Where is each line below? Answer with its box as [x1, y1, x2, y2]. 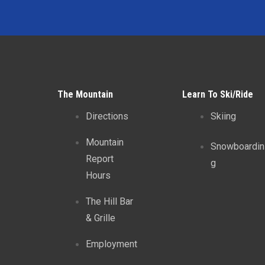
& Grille [86, 212, 116, 224]
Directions [86, 111, 129, 122]
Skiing [210, 111, 236, 122]
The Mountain [57, 89, 114, 101]
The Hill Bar [86, 196, 134, 208]
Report [86, 153, 114, 165]
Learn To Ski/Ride [182, 89, 253, 101]
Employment [86, 238, 138, 250]
